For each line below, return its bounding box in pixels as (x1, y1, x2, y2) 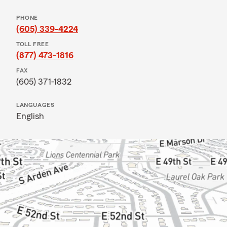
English (16, 111, 44, 121)
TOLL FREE (16, 41, 49, 47)
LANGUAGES (16, 102, 55, 108)
